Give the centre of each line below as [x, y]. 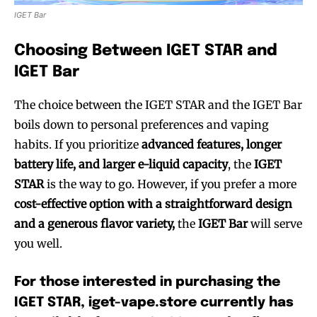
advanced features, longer [212, 144]
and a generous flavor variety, [94, 223]
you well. [38, 243]
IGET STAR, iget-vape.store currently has [154, 302]
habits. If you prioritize [78, 144]
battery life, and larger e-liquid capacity [121, 164]
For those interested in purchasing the [147, 282]
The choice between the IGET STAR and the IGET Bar [158, 104]
